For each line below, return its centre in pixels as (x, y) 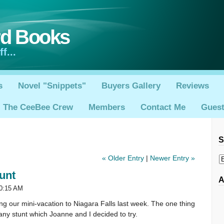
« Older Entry (123, 158)
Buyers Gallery (131, 85)
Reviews (192, 85)
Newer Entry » (172, 158)
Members (106, 107)
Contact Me (163, 107)
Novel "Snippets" (52, 85)
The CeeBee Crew (38, 107)
